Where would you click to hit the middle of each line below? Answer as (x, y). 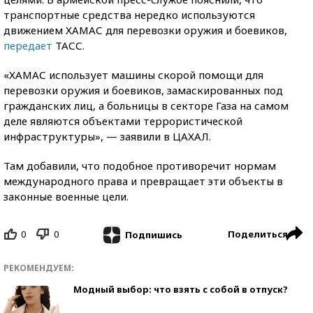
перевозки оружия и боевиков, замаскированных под (143, 90)
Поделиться (258, 234)
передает (28, 45)
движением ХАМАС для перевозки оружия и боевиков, (145, 30)
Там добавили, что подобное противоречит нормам (140, 166)
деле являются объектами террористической (123, 121)
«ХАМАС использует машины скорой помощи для (133, 75)
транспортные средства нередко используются (129, 15)
